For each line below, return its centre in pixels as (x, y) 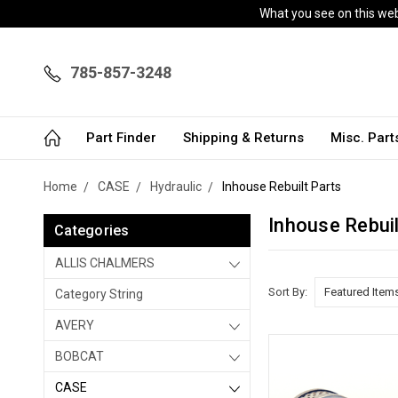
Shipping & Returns (243, 138)
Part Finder (121, 138)
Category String (99, 294)
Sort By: (288, 291)
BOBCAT (80, 356)
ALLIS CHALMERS (105, 263)
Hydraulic (176, 187)
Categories (92, 231)
